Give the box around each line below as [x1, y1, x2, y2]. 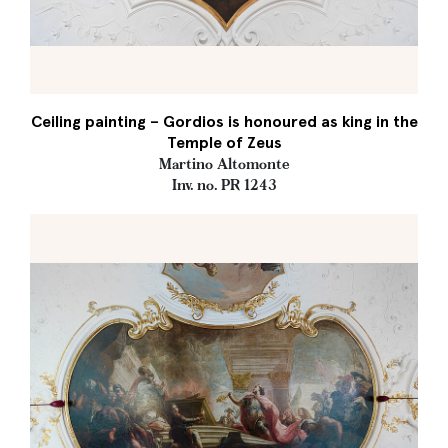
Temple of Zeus [166, 133, 282, 152]
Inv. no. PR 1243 [171, 176, 277, 194]
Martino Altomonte [158, 155, 290, 173]
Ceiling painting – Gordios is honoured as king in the [30, 112, 418, 131]
